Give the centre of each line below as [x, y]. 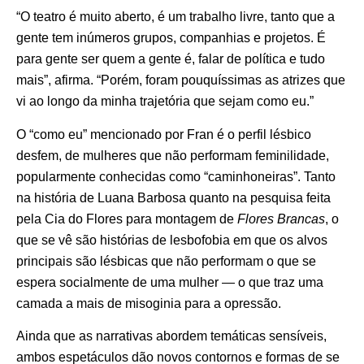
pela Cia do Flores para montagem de [125, 219]
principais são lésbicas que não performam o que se [166, 261]
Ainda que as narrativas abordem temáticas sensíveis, [171, 336]
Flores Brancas [279, 219]
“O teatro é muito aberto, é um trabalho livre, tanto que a [175, 17]
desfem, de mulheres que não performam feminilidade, [173, 155]
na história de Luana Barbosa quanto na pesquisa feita [173, 197]
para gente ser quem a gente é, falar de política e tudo [171, 59]
